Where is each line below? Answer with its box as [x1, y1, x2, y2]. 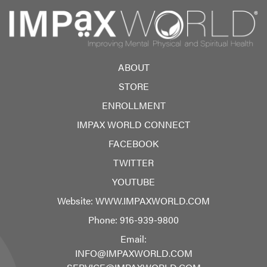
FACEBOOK [108, 136, 159, 150]
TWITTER [113, 155, 154, 169]
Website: [57, 193, 95, 207]
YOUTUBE [112, 174, 155, 188]
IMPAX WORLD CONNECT [77, 117, 190, 131]
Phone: [88, 212, 120, 226]
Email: [120, 231, 147, 246]
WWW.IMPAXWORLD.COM [95, 193, 210, 207]
